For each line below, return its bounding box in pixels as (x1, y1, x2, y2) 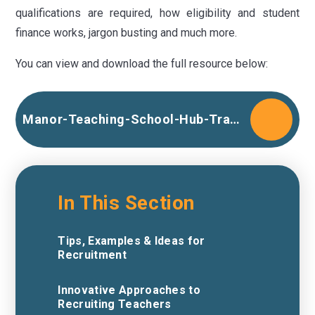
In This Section (58, 191, 195, 214)
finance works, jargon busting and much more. (15, 25, 238, 39)
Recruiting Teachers (58, 297, 172, 311)
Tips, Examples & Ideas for (58, 233, 205, 247)
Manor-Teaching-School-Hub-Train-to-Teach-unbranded (230, 112, 240, 127)
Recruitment (58, 247, 127, 262)
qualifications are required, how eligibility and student (15, 6, 300, 20)
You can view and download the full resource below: (15, 56, 269, 70)
